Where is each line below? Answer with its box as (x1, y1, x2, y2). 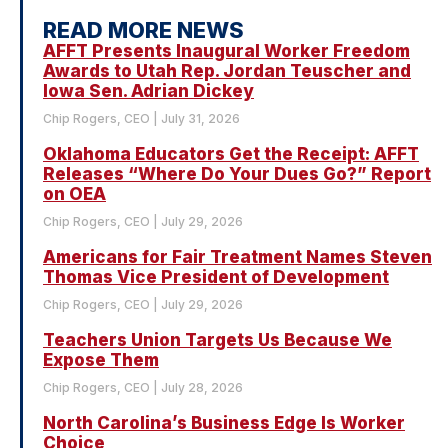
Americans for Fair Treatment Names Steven (43, 247, 432, 268)
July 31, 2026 (158, 111, 240, 127)
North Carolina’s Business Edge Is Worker (43, 413, 405, 434)
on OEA (43, 184, 106, 205)
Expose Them (43, 350, 159, 371)
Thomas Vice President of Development (43, 267, 389, 288)
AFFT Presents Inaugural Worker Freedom (43, 41, 410, 62)
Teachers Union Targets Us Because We (43, 330, 392, 351)
